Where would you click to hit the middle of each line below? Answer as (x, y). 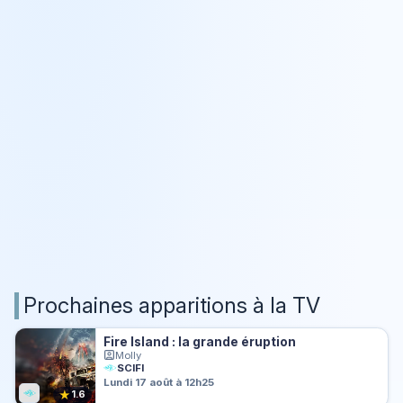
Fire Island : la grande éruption (200, 341)
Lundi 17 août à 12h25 (159, 382)
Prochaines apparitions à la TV (172, 306)
